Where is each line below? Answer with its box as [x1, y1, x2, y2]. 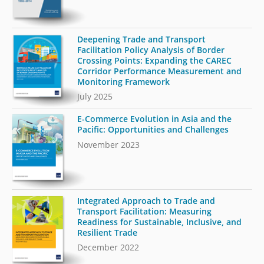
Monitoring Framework [77, 75, 170, 87]
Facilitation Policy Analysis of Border [77, 44, 225, 55]
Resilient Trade [77, 226, 138, 238]
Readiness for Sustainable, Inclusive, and [77, 216, 242, 227]
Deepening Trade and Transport [77, 33, 206, 45]
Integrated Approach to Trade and [77, 194, 216, 206]
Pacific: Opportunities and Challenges [77, 124, 229, 136]
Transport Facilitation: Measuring [77, 205, 212, 217]
